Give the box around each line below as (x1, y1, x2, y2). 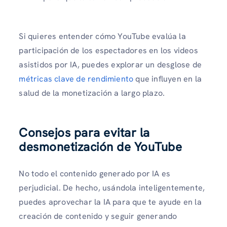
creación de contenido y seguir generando (19, 211, 177, 222)
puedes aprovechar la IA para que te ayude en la (19, 197, 202, 208)
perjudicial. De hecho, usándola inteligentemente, (19, 182, 205, 194)
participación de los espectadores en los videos (19, 45, 198, 56)
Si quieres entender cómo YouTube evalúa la (19, 31, 186, 42)
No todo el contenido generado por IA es (19, 168, 171, 179)
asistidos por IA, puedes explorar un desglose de (19, 59, 202, 70)
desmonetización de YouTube (19, 139, 182, 155)
